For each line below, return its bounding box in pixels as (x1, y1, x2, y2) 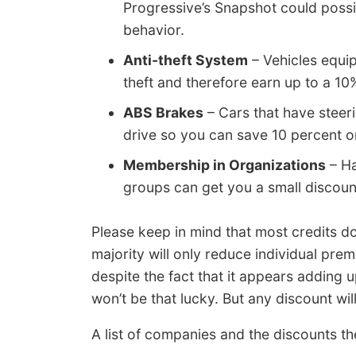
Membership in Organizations (123, 157, 326, 174)
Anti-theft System (123, 52, 248, 69)
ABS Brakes (123, 104, 203, 122)
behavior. (123, 21, 184, 39)
